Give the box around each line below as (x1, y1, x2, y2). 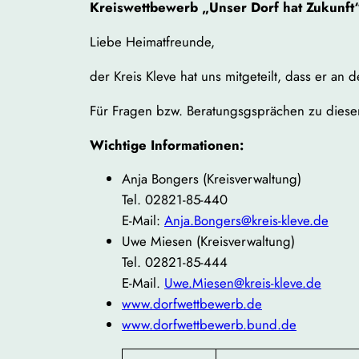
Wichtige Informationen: (90, 135, 244, 155)
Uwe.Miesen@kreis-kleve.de (164, 273, 321, 293)
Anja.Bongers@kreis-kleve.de (164, 211, 329, 231)
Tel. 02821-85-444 (122, 252, 228, 272)
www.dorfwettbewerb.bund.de (122, 315, 296, 335)
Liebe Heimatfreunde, (90, 32, 215, 52)
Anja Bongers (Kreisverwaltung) (122, 169, 301, 189)
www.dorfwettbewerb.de (122, 294, 262, 314)
